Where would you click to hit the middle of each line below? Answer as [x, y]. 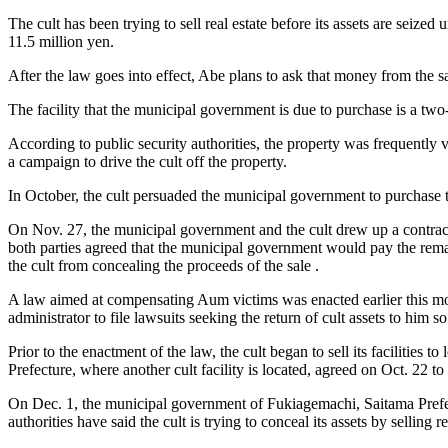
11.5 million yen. [61, 41]
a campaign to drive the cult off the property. [147, 161]
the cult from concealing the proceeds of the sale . [163, 265]
